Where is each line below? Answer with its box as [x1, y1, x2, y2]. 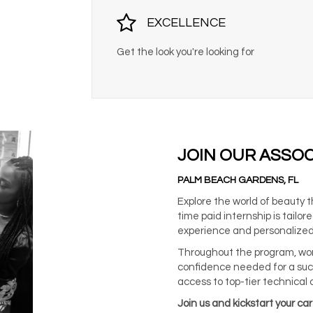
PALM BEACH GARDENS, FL [177, 175, 298, 185]
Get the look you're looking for [116, 46, 254, 57]
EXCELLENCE [146, 15, 226, 29]
